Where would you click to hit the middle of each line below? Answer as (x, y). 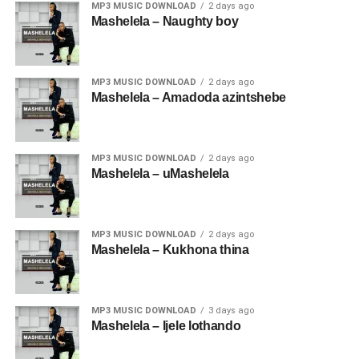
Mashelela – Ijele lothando (166, 326)
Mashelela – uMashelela (160, 173)
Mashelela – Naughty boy (165, 21)
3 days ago (231, 311)
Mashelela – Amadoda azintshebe (189, 97)
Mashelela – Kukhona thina (170, 250)
